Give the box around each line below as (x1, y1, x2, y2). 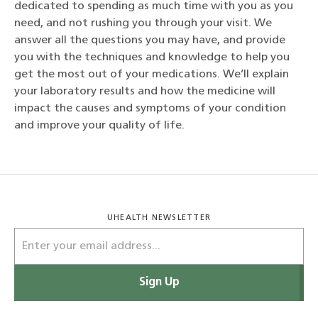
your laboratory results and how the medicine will (14, 85, 275, 97)
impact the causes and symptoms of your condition (14, 102, 286, 114)
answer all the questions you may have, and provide (14, 34, 285, 46)
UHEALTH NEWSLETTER (106, 214, 212, 223)
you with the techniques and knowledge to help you (14, 51, 290, 63)
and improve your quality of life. (14, 119, 185, 131)
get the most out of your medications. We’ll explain (14, 68, 289, 80)
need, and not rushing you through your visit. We (14, 17, 272, 29)
